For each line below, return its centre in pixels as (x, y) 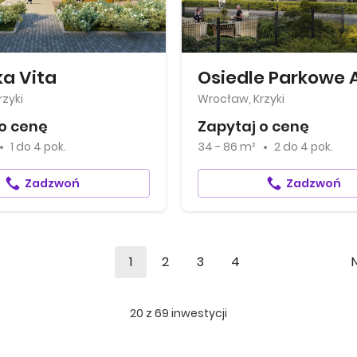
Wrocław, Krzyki (241, 99)
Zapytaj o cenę (253, 126)
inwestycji (198, 313)
